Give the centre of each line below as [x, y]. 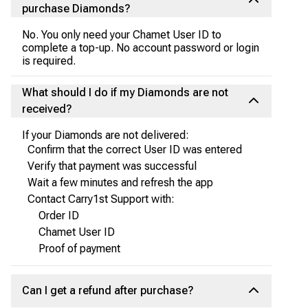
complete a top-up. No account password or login [141, 48]
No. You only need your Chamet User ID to [122, 35]
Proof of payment [79, 249]
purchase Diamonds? [76, 9]
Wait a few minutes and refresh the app [120, 183]
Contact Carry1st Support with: [101, 199]
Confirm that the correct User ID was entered [135, 150]
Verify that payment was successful [112, 166]
